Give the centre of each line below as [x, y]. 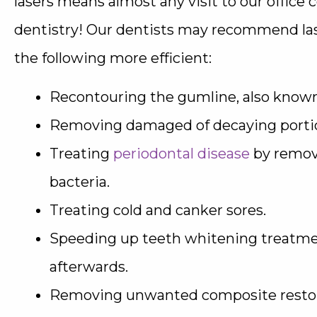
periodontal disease [181, 154]
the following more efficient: [113, 58]
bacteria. [80, 182]
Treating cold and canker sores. [158, 210]
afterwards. [89, 267]
